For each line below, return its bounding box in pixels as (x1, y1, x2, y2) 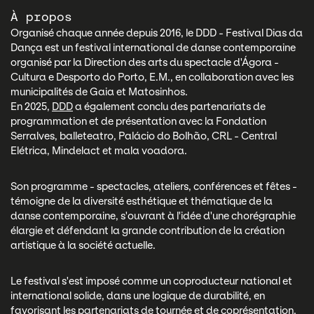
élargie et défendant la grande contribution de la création (11, 225, 285, 237)
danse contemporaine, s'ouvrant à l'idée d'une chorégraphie (11, 210, 296, 222)
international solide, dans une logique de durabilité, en (11, 290, 265, 302)
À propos (11, 11, 72, 25)
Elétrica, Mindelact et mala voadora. (11, 145, 187, 157)
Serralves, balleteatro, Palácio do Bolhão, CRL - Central (11, 130, 277, 142)
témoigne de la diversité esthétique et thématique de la (11, 196, 273, 207)
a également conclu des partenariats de (73, 101, 266, 113)
